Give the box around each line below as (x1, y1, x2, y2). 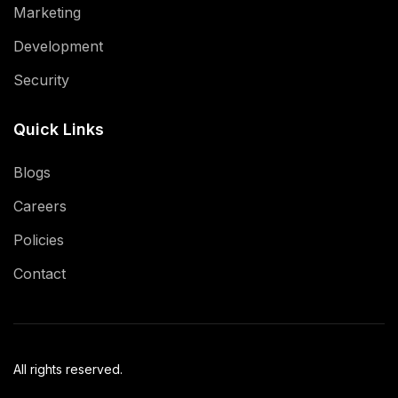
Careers (13, 196, 67, 215)
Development (13, 36, 103, 55)
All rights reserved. (13, 361, 123, 377)
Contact (13, 264, 66, 283)
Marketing (13, 3, 81, 21)
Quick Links (13, 119, 104, 139)
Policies (13, 230, 64, 249)
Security (13, 70, 69, 89)
